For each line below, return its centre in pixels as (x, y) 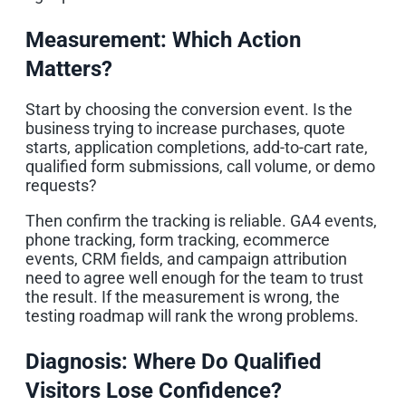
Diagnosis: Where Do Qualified (174, 361)
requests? (61, 185)
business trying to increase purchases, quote (185, 128)
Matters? (69, 68)
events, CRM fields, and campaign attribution (186, 258)
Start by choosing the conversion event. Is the (189, 109)
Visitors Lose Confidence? (154, 390)
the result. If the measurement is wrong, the (183, 296)
